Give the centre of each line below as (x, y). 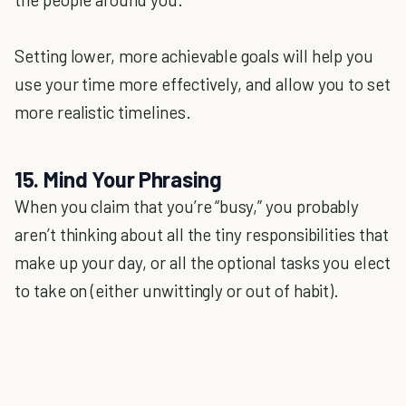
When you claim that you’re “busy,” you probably (187, 206)
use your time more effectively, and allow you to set (203, 84)
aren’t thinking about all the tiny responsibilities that (202, 234)
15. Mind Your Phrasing (118, 179)
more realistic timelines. (103, 112)
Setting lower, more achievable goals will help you (194, 56)
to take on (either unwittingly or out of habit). (177, 290)
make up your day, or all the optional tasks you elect (203, 262)
